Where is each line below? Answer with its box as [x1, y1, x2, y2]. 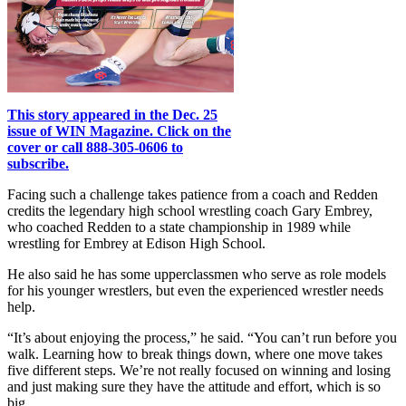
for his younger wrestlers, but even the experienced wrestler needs [7, 282, 383, 298]
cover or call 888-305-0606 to [7, 139, 183, 155]
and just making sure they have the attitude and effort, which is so [7, 378, 381, 394]
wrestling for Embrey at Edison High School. [7, 235, 266, 251]
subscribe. [7, 155, 69, 171]
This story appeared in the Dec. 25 [7, 106, 217, 122]
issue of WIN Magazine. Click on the [7, 122, 231, 139]
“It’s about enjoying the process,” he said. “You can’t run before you [7, 329, 397, 345]
